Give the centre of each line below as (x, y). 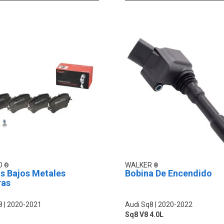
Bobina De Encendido (168, 173)
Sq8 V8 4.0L (144, 215)
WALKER (139, 165)
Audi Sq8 (139, 205)
